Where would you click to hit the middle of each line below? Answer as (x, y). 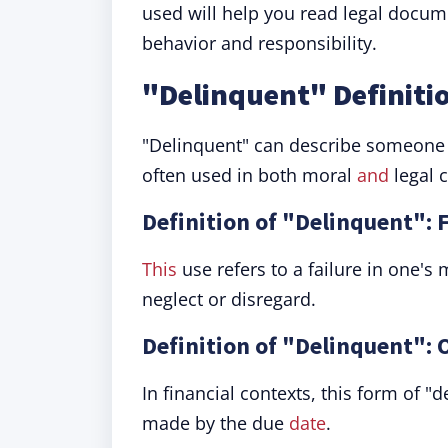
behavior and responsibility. (259, 43)
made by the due (215, 423)
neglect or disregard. (229, 299)
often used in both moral (249, 175)
